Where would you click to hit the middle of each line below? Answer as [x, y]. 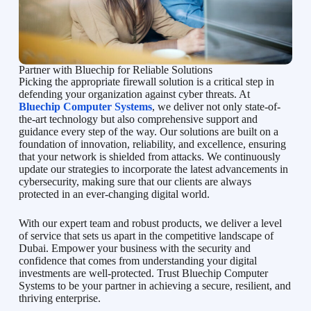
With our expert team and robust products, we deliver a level [150, 224]
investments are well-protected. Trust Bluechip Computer [143, 274]
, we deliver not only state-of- [216, 107]
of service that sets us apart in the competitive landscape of [146, 236]
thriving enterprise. [59, 299]
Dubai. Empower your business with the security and [134, 249]
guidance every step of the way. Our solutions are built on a [148, 132]
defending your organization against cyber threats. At [134, 94]
